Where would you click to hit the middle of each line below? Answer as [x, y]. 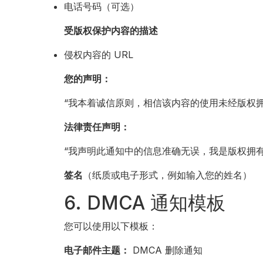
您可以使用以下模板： [111, 226]
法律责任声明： [97, 127]
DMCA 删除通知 [166, 250]
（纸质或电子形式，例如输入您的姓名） [168, 175]
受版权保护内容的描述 [111, 31]
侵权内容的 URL [99, 55]
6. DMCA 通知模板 [145, 203]
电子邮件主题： [97, 250]
